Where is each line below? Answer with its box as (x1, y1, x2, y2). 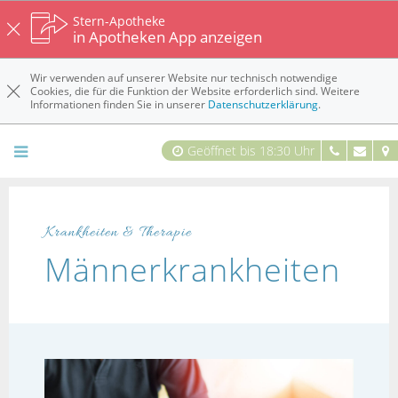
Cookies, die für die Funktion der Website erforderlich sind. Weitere (30, 84, 361, 99)
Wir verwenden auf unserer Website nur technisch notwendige (30, 70, 338, 85)
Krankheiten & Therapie (44, 223, 192, 243)
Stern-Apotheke (73, 12, 166, 29)
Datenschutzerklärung (208, 97, 319, 112)
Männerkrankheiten (44, 248, 340, 291)
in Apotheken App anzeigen (73, 27, 263, 47)
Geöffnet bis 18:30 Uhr (187, 142, 314, 160)
